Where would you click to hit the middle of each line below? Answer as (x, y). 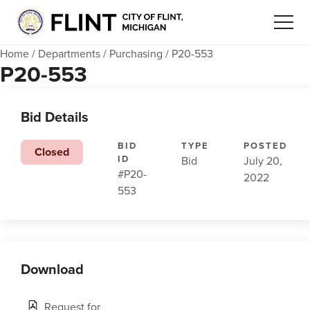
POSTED (265, 146)
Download (52, 270)
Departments (69, 54)
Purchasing (136, 54)
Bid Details (55, 118)
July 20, (263, 162)
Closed (52, 153)
